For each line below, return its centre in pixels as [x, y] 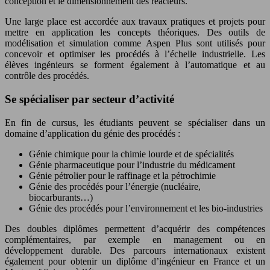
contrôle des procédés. [47, 76]
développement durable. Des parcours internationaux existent [135, 250]
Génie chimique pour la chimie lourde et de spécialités [131, 154]
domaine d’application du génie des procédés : [93, 133]
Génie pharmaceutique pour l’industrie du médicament [132, 165]
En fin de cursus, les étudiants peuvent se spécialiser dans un [135, 122]
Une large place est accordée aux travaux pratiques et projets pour [135, 22]
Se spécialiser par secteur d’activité [89, 99]
